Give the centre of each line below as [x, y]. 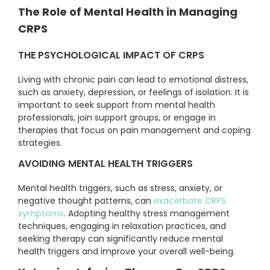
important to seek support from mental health [117, 105]
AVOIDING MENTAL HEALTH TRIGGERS [105, 164]
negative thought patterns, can [86, 201]
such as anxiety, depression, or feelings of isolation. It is [133, 93]
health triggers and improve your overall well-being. [127, 252]
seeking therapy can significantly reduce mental [121, 239]
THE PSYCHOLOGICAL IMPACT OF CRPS [111, 55]
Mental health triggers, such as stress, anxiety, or [120, 188]
